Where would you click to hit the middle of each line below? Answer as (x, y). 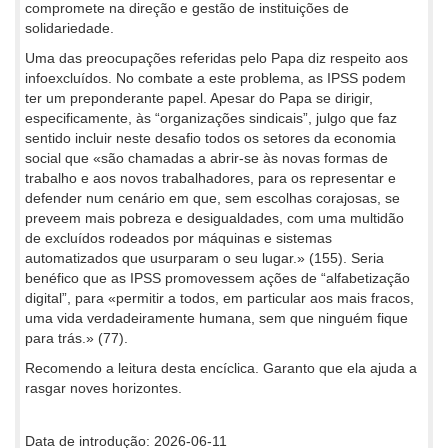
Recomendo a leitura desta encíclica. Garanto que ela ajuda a (221, 368)
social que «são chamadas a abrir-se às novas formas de (206, 158)
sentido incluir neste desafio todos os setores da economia (210, 138)
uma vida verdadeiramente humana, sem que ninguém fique (216, 318)
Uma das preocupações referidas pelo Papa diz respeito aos (216, 58)
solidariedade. (69, 28)
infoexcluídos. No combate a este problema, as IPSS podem (215, 78)
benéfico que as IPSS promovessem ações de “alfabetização (217, 278)
